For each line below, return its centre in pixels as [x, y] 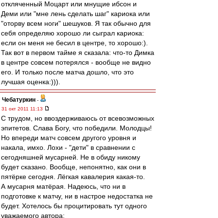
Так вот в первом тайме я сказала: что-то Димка [78, 53]
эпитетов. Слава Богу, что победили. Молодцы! [76, 128]
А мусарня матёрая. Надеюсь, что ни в [63, 186]
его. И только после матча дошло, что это [67, 72]
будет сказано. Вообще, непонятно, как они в [73, 167]
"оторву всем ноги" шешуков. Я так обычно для [76, 23]
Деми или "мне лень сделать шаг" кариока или [75, 14]
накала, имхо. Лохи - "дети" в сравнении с [68, 147]
